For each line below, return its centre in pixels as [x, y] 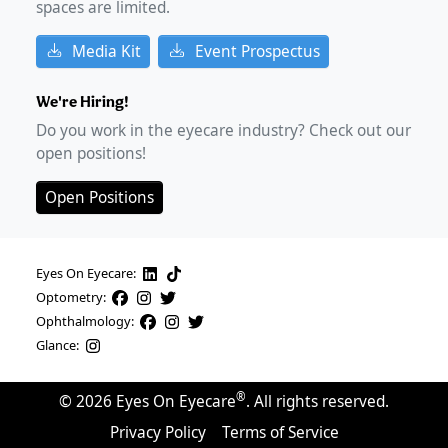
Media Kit [107, 51]
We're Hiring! [82, 101]
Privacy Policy [157, 432]
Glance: [57, 345]
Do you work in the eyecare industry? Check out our [223, 130]
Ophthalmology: [85, 321]
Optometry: [71, 297]
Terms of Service [280, 432]
